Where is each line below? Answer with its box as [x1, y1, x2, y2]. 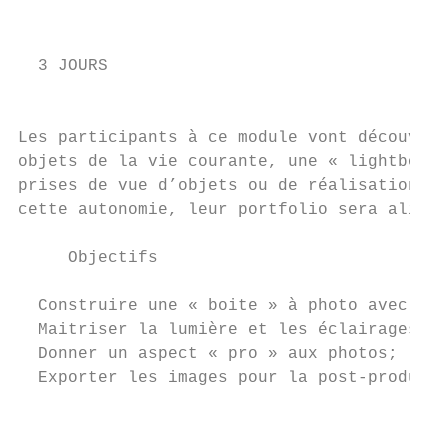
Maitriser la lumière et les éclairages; [18, 321, 428, 339]
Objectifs [18, 249, 158, 267]
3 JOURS [18, 57, 108, 75]
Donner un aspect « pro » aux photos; [18, 345, 398, 363]
